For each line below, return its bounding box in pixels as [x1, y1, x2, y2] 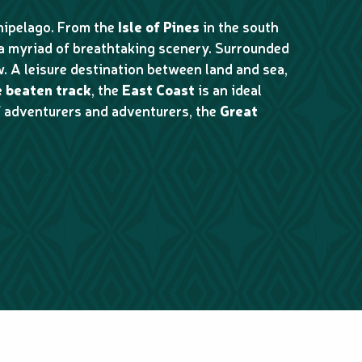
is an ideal [195, 80, 262, 99]
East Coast [122, 80, 195, 99]
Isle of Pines [118, 17, 200, 36]
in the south [200, 17, 279, 36]
